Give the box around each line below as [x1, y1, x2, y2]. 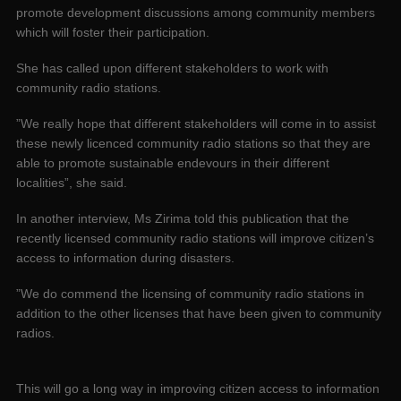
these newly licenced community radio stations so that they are [16, 136, 371, 151]
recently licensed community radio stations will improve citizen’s [16, 231, 374, 246]
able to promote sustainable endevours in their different [16, 156, 329, 171]
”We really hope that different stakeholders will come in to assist [16, 116, 376, 132]
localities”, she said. [16, 175, 127, 191]
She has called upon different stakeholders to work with [16, 61, 328, 76]
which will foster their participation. [16, 25, 209, 40]
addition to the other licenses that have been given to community [16, 306, 381, 321]
